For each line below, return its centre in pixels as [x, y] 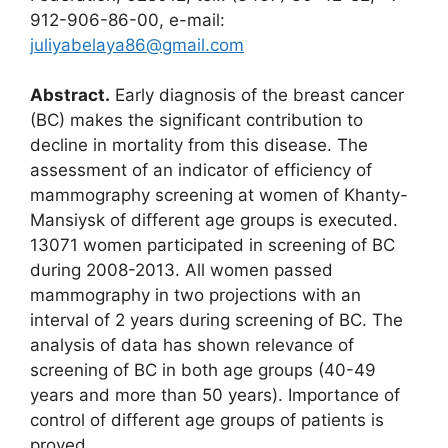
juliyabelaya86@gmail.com [137, 44]
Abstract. [70, 95]
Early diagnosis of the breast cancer [257, 95]
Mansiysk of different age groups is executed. [214, 220]
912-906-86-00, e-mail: [127, 19]
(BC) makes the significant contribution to [196, 120]
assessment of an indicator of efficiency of [201, 170]
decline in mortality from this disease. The [199, 145]
